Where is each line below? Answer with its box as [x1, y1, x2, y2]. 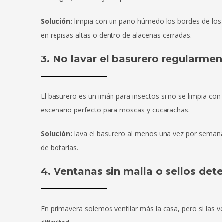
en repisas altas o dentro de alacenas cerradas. [41, 30, 192, 40]
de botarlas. [41, 143, 78, 153]
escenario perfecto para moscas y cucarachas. [41, 105, 190, 115]
